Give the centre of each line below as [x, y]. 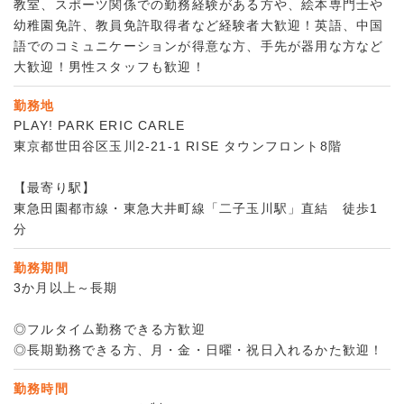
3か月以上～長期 [66, 288]
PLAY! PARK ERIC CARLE [100, 126]
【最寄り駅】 [55, 188]
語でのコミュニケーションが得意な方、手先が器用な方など [199, 46]
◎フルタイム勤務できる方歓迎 [110, 330]
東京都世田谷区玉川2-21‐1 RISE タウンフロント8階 [178, 147]
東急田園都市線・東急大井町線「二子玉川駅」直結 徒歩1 [196, 209]
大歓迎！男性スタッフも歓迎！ [110, 67]
